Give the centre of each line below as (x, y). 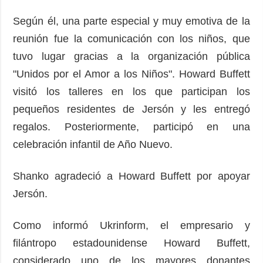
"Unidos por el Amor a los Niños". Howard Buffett (131, 74)
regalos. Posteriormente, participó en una (131, 127)
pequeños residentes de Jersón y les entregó (131, 109)
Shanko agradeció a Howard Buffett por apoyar (131, 176)
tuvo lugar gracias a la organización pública (131, 56)
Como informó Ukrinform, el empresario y (131, 225)
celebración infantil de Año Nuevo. (93, 144)
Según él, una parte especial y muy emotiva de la (131, 21)
